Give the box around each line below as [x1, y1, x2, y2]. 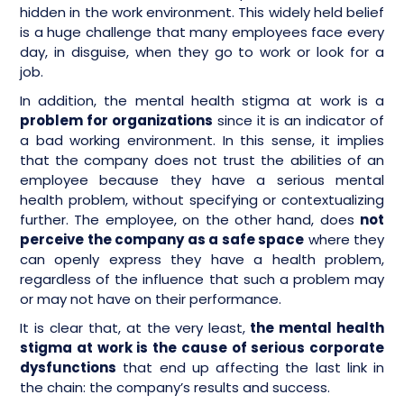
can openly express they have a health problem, [20, 250, 384, 269]
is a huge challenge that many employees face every [20, 23, 384, 41]
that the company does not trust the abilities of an [20, 151, 384, 170]
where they [304, 230, 384, 249]
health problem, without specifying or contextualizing [20, 190, 384, 209]
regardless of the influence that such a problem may [20, 270, 384, 289]
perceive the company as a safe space [20, 230, 304, 249]
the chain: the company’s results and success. [20, 378, 334, 397]
